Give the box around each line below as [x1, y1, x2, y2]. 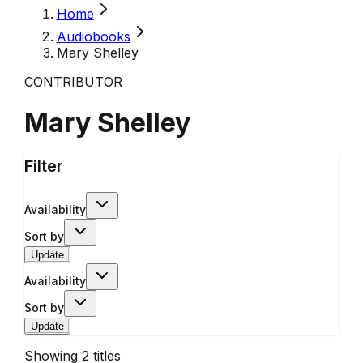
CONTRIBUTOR [23, 74, 122, 90]
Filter [23, 156, 63, 176]
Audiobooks [56, 28, 130, 45]
